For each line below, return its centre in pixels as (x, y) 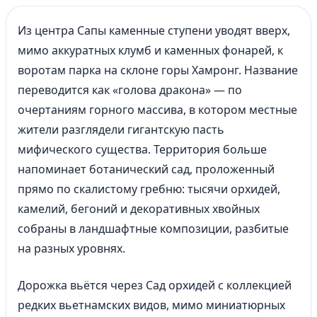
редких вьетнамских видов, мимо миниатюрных (151, 305)
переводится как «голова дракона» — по (130, 90)
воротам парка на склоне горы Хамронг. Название (158, 70)
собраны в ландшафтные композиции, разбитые (153, 229)
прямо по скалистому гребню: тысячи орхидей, (149, 189)
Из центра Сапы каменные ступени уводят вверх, (154, 30)
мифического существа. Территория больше (142, 149)
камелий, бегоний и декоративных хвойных (139, 209)
